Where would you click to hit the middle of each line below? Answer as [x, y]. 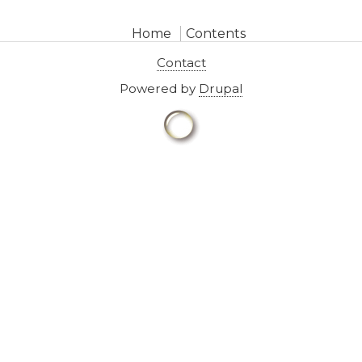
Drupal [221, 89]
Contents [215, 33]
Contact [181, 63]
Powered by [159, 89]
